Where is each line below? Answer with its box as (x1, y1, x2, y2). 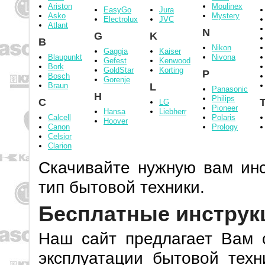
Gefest (104, 56, 127, 65)
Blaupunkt (48, 53, 82, 62)
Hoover (104, 117, 128, 125)
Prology (212, 122, 238, 131)
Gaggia (104, 47, 128, 56)
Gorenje (104, 75, 130, 84)
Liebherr (159, 107, 186, 116)
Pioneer (212, 104, 238, 112)
